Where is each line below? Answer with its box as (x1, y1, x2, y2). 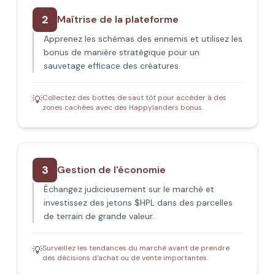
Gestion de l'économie (57, 163, 166, 176)
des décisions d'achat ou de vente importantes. (42, 253, 208, 263)
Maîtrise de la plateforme (57, 13, 179, 26)
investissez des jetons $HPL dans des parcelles (44, 197, 233, 208)
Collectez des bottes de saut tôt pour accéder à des (42, 93, 227, 103)
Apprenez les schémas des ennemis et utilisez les (44, 33, 242, 44)
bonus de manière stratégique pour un (44, 47, 199, 58)
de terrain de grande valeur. (44, 211, 154, 222)
